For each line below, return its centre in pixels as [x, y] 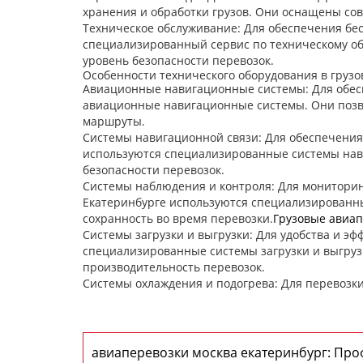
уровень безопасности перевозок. [178, 60]
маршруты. [114, 121]
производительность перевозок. [174, 267]
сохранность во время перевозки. [178, 218]
